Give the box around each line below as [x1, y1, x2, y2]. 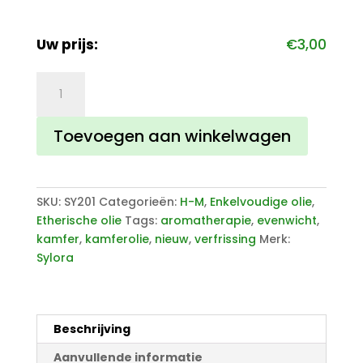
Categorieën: [98, 194, 180, 211]
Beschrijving [53, 321, 130, 338]
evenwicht [256, 212, 317, 229]
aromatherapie [160, 212, 251, 229]
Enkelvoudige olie [209, 194, 312, 211]
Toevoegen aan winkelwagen [53, 125, 291, 148]
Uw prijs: [36, 35, 98, 55]
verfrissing [194, 231, 256, 248]
